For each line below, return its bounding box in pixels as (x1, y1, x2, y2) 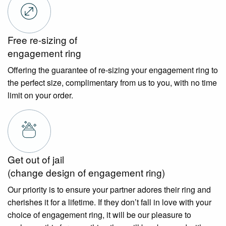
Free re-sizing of (8, 33, 77, 47)
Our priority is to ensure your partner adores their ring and (8, 184, 211, 196)
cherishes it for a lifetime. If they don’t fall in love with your (8, 196, 211, 208)
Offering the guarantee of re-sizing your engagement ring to (8, 64, 218, 76)
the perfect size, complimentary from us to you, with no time (8, 77, 217, 89)
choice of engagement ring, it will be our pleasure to (8, 209, 191, 221)
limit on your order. (8, 89, 73, 101)
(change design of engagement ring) (8, 165, 165, 180)
